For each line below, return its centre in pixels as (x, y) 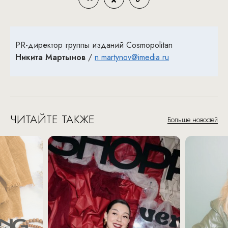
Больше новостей (193, 120)
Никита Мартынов (50, 57)
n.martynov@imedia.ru (132, 57)
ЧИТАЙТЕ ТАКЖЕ (52, 119)
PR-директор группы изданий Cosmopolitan (94, 45)
